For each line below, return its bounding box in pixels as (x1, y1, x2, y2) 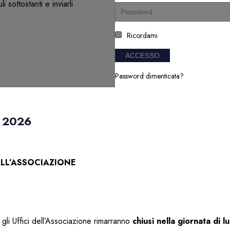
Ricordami (127, 30, 158, 41)
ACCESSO (125, 51, 160, 60)
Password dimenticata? (115, 71, 184, 82)
